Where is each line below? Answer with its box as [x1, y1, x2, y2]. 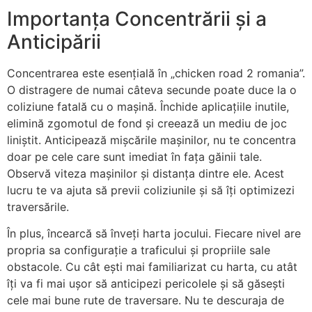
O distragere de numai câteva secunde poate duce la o [7, 82, 297, 97]
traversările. [7, 199, 69, 214]
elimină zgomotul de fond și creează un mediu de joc [7, 116, 287, 130]
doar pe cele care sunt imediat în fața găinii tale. [7, 149, 262, 164]
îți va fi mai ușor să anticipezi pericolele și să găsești [7, 276, 285, 291]
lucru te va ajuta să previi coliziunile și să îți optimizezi [7, 182, 295, 197]
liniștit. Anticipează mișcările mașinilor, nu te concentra [7, 132, 296, 147]
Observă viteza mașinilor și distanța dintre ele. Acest [7, 166, 284, 180]
